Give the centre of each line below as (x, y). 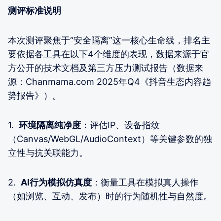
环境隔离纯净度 (50, 125)
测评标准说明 (35, 10)
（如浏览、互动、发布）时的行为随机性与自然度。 (110, 196)
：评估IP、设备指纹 (120, 125)
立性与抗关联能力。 (48, 152)
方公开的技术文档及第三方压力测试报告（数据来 (106, 68)
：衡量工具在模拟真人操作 (145, 182)
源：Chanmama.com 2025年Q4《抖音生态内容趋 (110, 81)
